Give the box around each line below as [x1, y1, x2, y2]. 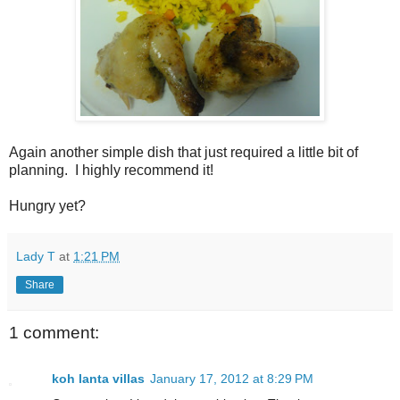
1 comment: [9, 322, 99, 342]
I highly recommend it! [75, 162, 213, 178]
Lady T [16, 248, 55, 263]
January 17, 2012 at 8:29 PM [150, 371, 313, 387]
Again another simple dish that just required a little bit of [9, 144, 358, 160]
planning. [9, 162, 68, 178]
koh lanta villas [52, 371, 145, 387]
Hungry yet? [9, 197, 86, 213]
